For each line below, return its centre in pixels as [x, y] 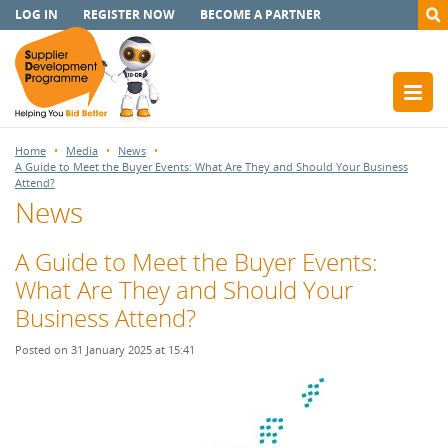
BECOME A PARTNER [260, 14]
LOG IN [36, 14]
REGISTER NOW [129, 14]
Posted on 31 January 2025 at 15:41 [105, 349]
